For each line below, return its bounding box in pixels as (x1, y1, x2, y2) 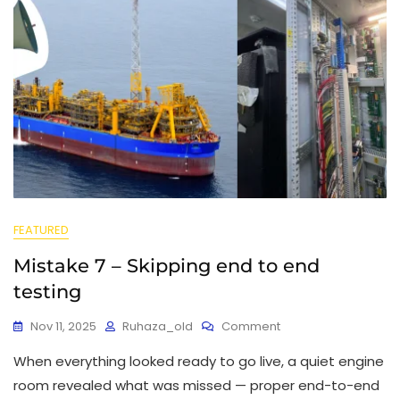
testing (13, 279, 81, 303)
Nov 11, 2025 (30, 317, 96, 335)
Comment (221, 317, 280, 335)
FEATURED (13, 221, 69, 238)
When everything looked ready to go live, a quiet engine (13, 351, 384, 371)
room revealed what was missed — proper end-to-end (13, 375, 379, 395)
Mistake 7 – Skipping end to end (13, 254, 320, 277)
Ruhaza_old (122, 317, 193, 335)
